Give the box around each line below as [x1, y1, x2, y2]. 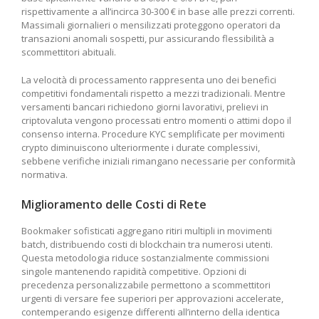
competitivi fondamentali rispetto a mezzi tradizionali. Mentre [21, 86, 286, 100]
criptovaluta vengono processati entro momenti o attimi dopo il [21, 113, 291, 127]
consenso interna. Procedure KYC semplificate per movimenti [21, 127, 285, 140]
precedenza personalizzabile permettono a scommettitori [21, 278, 271, 291]
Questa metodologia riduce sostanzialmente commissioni [21, 251, 269, 264]
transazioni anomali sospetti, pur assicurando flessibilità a [21, 31, 274, 45]
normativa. [21, 167, 68, 181]
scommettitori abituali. [21, 45, 116, 58]
